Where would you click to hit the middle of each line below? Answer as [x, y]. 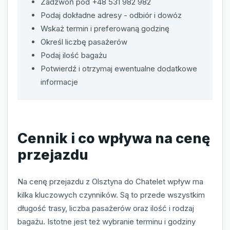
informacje [59, 82]
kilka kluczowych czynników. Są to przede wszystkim [111, 195]
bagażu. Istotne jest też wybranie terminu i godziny [107, 221]
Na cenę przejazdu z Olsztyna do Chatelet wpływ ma [110, 181]
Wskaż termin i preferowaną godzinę [105, 28]
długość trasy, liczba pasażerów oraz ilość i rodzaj [106, 208]
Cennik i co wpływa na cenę [114, 139]
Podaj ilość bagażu [74, 55]
